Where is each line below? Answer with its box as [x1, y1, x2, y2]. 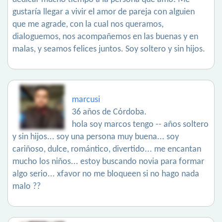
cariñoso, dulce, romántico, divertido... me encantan [12, 145, 201, 155]
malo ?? [12, 182, 41, 192]
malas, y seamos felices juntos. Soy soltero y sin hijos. [12, 45, 205, 55]
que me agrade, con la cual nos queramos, [12, 20, 164, 30]
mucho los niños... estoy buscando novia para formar [12, 157, 204, 167]
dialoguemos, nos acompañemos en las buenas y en [12, 32, 198, 42]
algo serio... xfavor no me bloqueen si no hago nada [12, 169, 199, 179]
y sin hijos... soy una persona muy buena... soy [12, 132, 179, 142]
